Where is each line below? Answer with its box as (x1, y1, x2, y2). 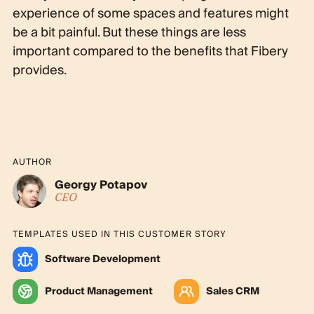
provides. (12, 59, 67, 81)
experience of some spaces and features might (12, 2, 289, 25)
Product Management (44, 282, 153, 300)
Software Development (44, 250, 161, 268)
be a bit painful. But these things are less (12, 21, 246, 43)
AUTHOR (12, 154, 52, 170)
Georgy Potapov (54, 175, 147, 195)
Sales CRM (205, 282, 259, 300)
